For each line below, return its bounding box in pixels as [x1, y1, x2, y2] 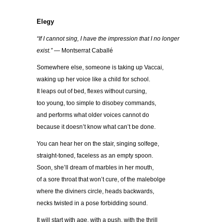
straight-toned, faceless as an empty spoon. [37, 152, 153, 160]
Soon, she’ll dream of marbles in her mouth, [37, 164, 154, 171]
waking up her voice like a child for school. [37, 76, 150, 83]
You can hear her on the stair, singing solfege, [37, 140, 159, 148]
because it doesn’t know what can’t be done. [37, 123, 156, 131]
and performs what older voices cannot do [37, 111, 149, 119]
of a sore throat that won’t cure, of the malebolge [37, 176, 166, 183]
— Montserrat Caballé [53, 47, 113, 55]
